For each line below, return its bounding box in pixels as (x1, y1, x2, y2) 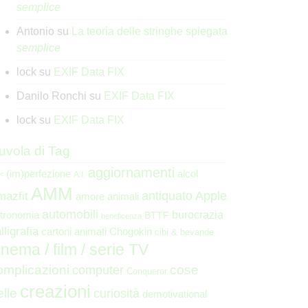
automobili (42, 208, 98, 221)
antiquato (142, 189, 192, 203)
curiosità (93, 286, 140, 300)
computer (72, 263, 124, 277)
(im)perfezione (6, 168, 71, 179)
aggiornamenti (88, 165, 175, 180)
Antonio (16, 25, 54, 37)
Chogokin (109, 226, 152, 237)
